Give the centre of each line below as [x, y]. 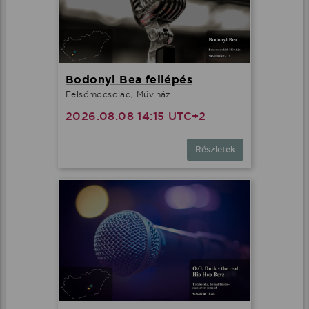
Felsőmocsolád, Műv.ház [118, 94]
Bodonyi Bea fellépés [129, 79]
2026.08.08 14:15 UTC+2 [136, 116]
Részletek [215, 149]
